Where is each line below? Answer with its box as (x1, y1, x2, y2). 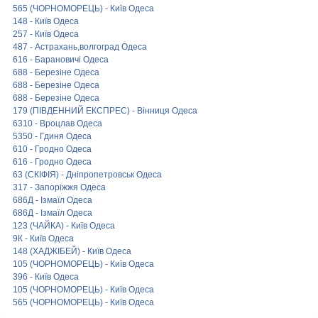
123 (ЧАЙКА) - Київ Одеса (13, 221, 115, 231)
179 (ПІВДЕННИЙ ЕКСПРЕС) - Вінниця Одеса (13, 106, 197, 116)
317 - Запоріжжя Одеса (13, 182, 106, 192)
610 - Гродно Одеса (13, 144, 92, 154)
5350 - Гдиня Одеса (13, 131, 92, 141)
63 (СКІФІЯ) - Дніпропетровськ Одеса (13, 170, 162, 180)
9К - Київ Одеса (13, 234, 74, 243)
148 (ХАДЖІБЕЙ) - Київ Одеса (13, 246, 131, 256)
